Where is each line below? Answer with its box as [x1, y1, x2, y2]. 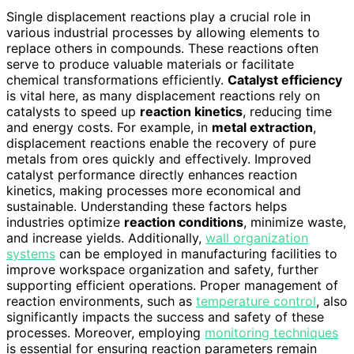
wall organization [205, 230, 308, 246]
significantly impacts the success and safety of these [6, 309, 324, 325]
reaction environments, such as [6, 293, 196, 309]
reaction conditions [124, 214, 243, 230]
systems [6, 246, 55, 262]
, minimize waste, [243, 214, 346, 230]
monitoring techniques [205, 325, 338, 341]
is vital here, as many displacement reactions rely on [6, 88, 320, 104]
